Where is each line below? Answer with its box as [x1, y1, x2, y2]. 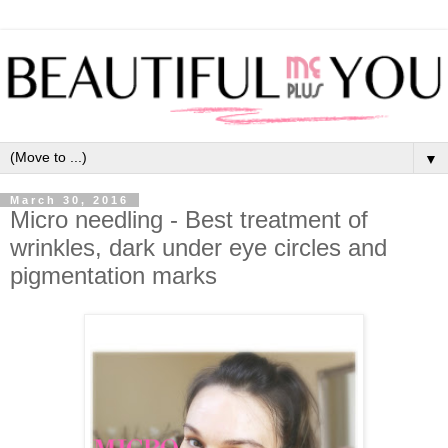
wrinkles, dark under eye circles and [10, 233, 387, 261]
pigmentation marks [10, 261, 217, 289]
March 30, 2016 [10, 193, 129, 206]
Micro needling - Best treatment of [10, 205, 368, 233]
